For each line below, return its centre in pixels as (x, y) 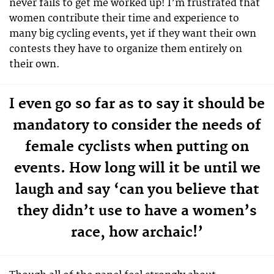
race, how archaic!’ (137, 232)
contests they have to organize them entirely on (126, 49)
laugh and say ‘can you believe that (137, 189)
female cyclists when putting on (137, 146)
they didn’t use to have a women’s (137, 211)
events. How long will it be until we (137, 168)
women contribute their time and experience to (124, 18)
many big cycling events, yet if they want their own (133, 33)
